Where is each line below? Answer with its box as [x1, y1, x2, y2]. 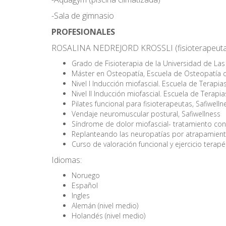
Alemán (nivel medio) [72, 201, 138, 210]
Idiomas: [51, 154, 82, 165]
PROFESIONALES [51, 26, 115, 37]
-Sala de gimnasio [51, 10, 114, 21]
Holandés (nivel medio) [72, 211, 145, 220]
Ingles [72, 191, 90, 200]
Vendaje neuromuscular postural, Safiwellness [72, 109, 220, 119]
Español [72, 181, 98, 190]
